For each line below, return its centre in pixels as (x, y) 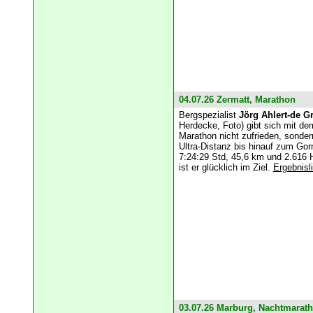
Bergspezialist (209, 115)
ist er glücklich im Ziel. (226, 168)
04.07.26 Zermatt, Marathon (237, 100)
